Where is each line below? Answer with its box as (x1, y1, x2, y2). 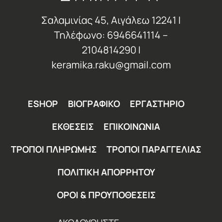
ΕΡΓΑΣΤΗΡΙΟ (130, 98, 184, 110)
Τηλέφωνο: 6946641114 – (54, 28, 168, 42)
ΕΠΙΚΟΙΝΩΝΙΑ (104, 120, 160, 133)
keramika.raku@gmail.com (51, 58, 171, 72)
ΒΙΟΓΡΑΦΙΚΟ (68, 98, 120, 110)
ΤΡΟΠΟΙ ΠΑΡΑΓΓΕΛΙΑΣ (107, 143, 201, 156)
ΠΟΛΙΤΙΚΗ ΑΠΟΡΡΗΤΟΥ (57, 166, 155, 178)
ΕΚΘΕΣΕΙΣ (52, 120, 94, 133)
